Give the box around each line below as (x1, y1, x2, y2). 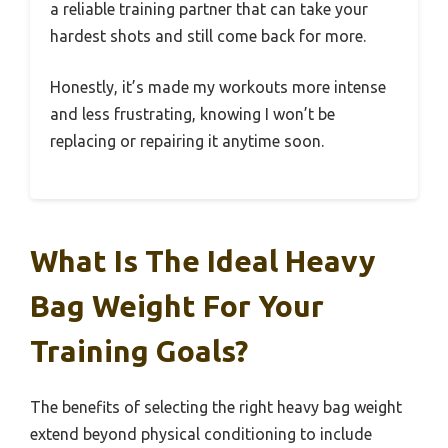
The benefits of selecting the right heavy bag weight (30, 397, 402, 416)
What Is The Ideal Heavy (30, 243, 375, 278)
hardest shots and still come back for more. (50, 26, 366, 45)
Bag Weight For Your (30, 288, 324, 323)
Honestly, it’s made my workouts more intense (50, 77, 386, 96)
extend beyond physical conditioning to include (30, 424, 372, 443)
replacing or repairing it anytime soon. (50, 131, 324, 150)
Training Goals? (30, 333, 248, 368)
